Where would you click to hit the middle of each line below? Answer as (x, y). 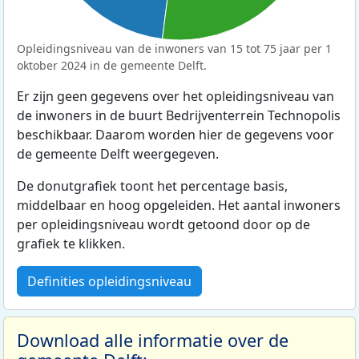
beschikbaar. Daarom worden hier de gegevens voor (175, 135)
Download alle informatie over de (153, 341)
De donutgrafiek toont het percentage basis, (152, 186)
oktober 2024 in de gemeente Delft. (112, 66)
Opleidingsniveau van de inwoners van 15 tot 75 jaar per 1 (174, 49)
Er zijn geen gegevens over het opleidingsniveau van (175, 97)
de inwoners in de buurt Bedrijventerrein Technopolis (179, 116)
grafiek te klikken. (71, 244)
